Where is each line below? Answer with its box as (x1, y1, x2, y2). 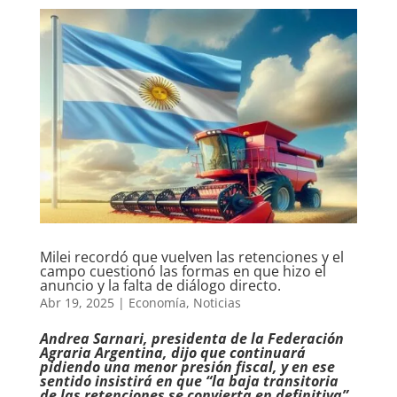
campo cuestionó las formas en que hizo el (39, 261, 326, 282)
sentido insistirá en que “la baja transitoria (39, 371, 339, 392)
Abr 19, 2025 (39, 294, 114, 312)
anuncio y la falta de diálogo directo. (39, 276, 281, 296)
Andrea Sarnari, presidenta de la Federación (39, 329, 344, 349)
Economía (128, 294, 186, 312)
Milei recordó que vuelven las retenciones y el (39, 247, 344, 268)
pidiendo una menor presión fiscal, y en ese (39, 357, 335, 378)
